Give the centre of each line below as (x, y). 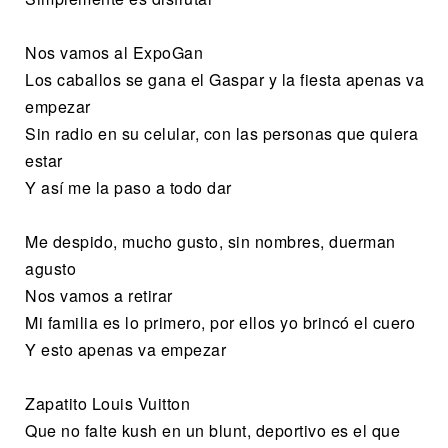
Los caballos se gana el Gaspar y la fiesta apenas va (224, 80)
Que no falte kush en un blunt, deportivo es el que (212, 431)
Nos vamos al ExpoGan (114, 53)
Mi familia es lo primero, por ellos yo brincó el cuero (220, 323)
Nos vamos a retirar (99, 296)
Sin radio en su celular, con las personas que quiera (221, 134)
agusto (50, 269)
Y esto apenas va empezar (125, 350)
